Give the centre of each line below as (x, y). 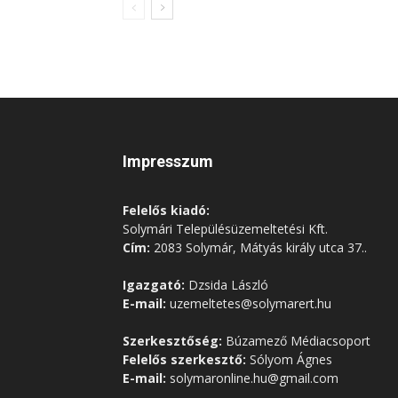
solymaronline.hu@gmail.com (252, 378)
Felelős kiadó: (166, 210)
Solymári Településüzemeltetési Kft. (225, 229)
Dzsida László (227, 285)
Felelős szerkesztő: (184, 359)
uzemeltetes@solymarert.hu (249, 303)
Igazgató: (154, 285)
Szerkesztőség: (172, 341)
